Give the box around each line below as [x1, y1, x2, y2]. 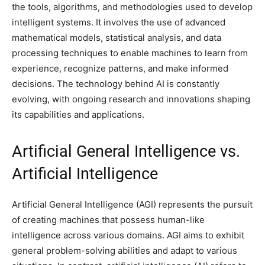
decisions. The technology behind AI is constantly [12, 78, 219, 90]
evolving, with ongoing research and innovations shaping [12, 93, 250, 105]
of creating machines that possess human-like [12, 214, 205, 226]
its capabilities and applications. [12, 109, 144, 121]
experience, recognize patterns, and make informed [12, 63, 228, 75]
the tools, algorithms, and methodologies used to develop [12, 1, 253, 13]
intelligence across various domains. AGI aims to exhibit [12, 230, 244, 241]
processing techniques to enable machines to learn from [12, 47, 248, 59]
